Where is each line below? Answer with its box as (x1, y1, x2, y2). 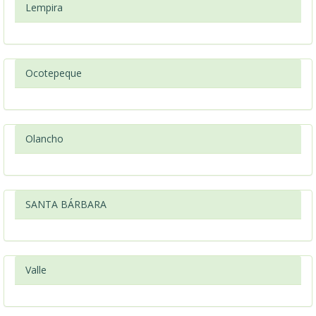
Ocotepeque (25, 66, 82, 80)
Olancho (25, 132, 63, 145)
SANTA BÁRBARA (25, 197, 107, 211)
